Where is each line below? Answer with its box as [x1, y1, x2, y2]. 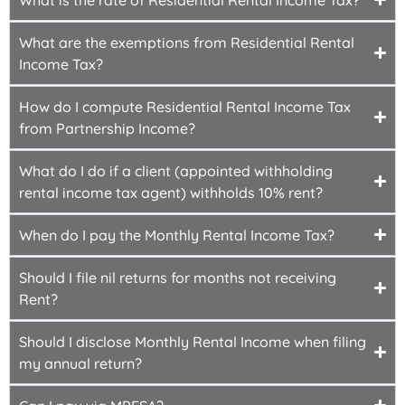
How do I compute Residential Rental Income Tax [19, 97, 351, 116]
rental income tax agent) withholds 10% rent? [19, 183, 323, 202]
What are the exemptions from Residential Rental [19, 33, 354, 52]
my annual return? [19, 353, 142, 372]
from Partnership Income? [19, 118, 195, 137]
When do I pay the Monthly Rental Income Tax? [19, 225, 334, 244]
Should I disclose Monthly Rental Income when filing [19, 332, 366, 351]
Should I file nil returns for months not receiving [19, 268, 336, 287]
